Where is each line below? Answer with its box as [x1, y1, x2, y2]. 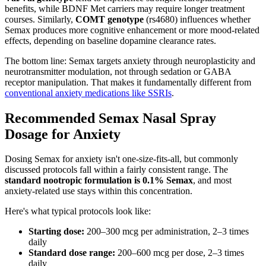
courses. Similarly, [5, 14, 75, 24]
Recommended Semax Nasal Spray [5, 110, 216, 126]
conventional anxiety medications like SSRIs [5, 87, 172, 98]
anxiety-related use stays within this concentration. [5, 186, 192, 197]
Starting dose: [28, 226, 84, 237]
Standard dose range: [28, 248, 115, 258]
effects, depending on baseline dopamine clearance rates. [5, 35, 216, 46]
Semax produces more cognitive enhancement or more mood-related [5, 24, 259, 35]
